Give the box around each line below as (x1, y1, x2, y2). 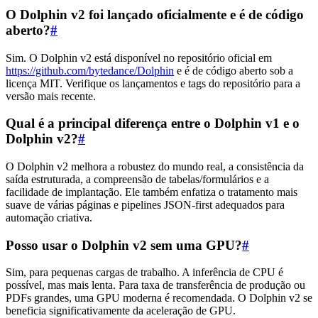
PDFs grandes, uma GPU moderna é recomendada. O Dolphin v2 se (6, 292, 312, 305)
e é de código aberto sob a (174, 64, 293, 77)
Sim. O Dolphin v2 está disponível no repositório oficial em (6, 51, 272, 64)
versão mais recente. (6, 89, 96, 102)
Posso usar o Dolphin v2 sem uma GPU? (6, 237, 242, 253)
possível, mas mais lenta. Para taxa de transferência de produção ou (6, 279, 305, 292)
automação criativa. (6, 211, 92, 224)
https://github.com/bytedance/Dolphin (6, 64, 174, 77)
